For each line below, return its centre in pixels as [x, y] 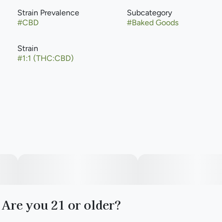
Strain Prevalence [48, 13]
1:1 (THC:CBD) [48, 58]
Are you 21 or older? [61, 204]
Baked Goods [155, 23]
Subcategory [149, 13]
